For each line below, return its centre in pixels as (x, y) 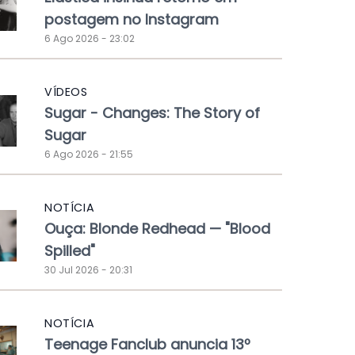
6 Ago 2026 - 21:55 (89, 155)
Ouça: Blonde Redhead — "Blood (157, 228)
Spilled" (70, 250)
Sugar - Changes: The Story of (152, 113)
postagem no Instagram (132, 20)
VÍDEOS (66, 92)
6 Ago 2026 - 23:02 (90, 39)
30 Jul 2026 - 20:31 (88, 269)
